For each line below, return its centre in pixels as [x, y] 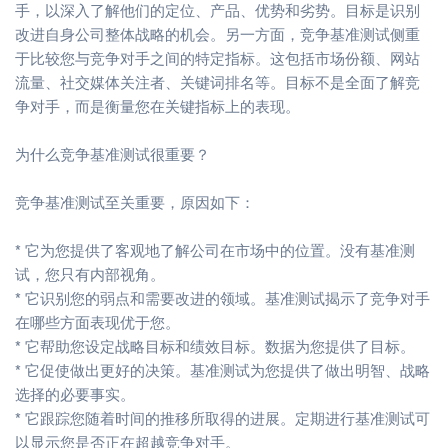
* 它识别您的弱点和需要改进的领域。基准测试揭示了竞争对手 [222, 298]
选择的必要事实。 [75, 394]
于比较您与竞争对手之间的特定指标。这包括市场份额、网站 [217, 58]
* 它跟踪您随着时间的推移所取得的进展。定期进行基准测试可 [222, 418]
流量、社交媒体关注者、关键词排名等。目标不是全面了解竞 [217, 82]
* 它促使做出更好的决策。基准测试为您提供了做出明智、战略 [222, 370]
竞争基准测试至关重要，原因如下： [135, 202]
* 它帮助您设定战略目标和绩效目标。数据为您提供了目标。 [215, 346]
